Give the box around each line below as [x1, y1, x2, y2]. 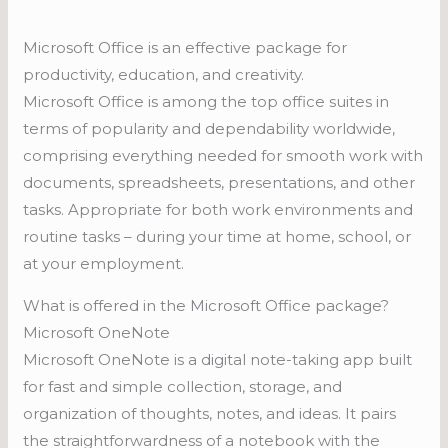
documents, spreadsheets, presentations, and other [23, 173, 416, 193]
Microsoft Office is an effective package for [23, 38, 348, 58]
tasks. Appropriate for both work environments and [23, 200, 414, 220]
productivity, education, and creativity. [23, 65, 305, 85]
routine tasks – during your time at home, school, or [23, 227, 412, 247]
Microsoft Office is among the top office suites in [23, 92, 390, 112]
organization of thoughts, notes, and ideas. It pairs [23, 404, 397, 424]
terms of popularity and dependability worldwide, [23, 119, 396, 139]
